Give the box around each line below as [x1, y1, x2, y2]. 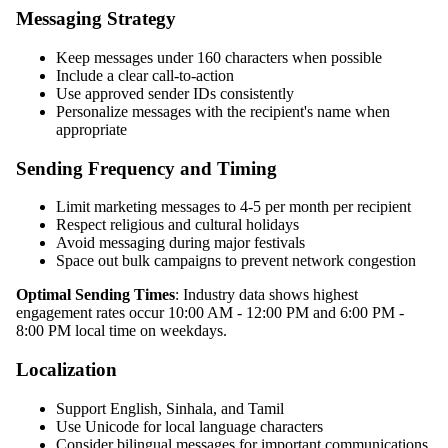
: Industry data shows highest [175, 286, 358, 304]
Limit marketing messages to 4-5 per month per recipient [56, 198, 411, 216]
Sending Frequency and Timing [16, 157, 277, 179]
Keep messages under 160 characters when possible [56, 48, 382, 66]
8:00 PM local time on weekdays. [16, 322, 227, 340]
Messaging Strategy [16, 8, 176, 30]
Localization [16, 358, 117, 380]
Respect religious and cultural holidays [56, 216, 299, 234]
